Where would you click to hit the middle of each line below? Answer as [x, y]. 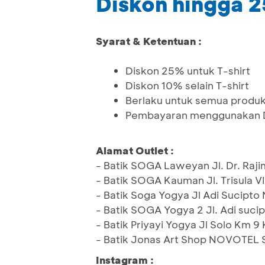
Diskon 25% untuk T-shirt [188, 71]
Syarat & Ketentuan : [149, 41]
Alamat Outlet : [135, 151]
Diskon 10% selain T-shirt [187, 85]
